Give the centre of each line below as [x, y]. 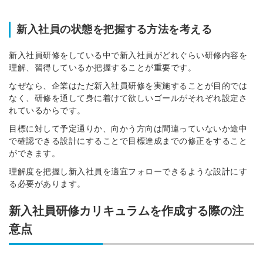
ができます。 [34, 154]
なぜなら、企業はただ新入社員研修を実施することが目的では [128, 86]
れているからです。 [47, 111]
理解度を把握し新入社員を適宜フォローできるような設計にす [128, 172]
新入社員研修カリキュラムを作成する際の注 [126, 211]
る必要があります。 [47, 184]
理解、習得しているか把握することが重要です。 [102, 68]
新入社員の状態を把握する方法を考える [114, 30]
